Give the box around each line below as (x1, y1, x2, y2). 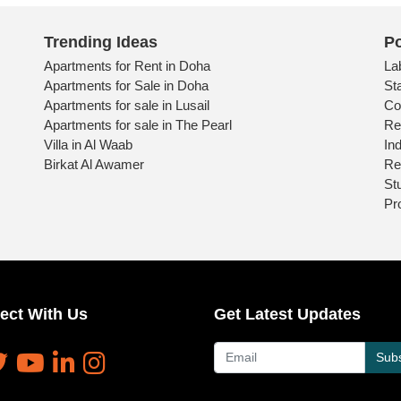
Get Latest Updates (214, 304, 361, 323)
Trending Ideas (44, 32, 158, 51)
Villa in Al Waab (44, 136, 132, 152)
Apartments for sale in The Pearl (44, 116, 232, 132)
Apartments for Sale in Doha (44, 77, 209, 93)
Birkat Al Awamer (44, 156, 144, 172)
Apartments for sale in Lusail (44, 97, 209, 113)
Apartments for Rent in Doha (44, 57, 210, 73)
